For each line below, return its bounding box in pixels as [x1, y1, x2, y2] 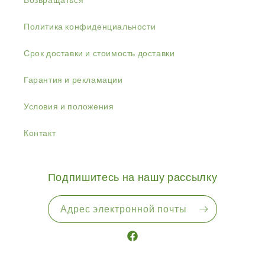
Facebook [125, 237, 164, 247]
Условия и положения [24, 101, 114, 112]
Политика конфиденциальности [24, 21, 156, 32]
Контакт [24, 127, 56, 138]
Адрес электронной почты [60, 202, 187, 215]
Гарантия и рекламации [24, 74, 123, 85]
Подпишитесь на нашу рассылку [47, 170, 218, 183]
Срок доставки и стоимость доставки [24, 47, 175, 59]
